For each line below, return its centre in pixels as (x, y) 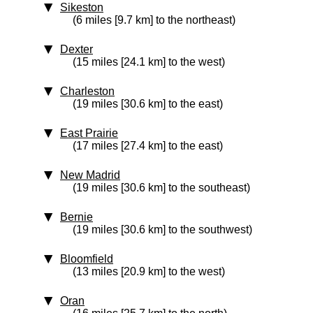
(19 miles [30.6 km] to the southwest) (162, 230)
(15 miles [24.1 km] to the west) (149, 62)
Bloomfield (87, 259)
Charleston (87, 91)
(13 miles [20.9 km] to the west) (149, 271)
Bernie (77, 217)
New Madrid (90, 175)
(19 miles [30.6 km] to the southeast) (161, 188)
